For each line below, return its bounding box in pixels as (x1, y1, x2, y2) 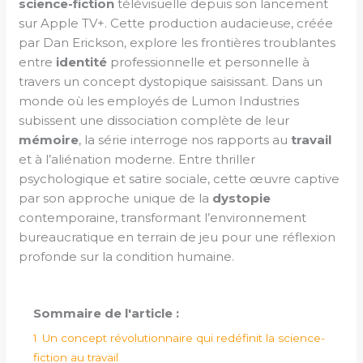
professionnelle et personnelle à (107, 53, 310, 70)
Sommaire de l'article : (33, 305, 180, 321)
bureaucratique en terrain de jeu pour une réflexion (19, 228, 336, 245)
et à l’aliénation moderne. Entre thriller (19, 151, 256, 167)
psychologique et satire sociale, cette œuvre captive (19, 170, 340, 186)
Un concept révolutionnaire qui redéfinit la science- (42, 331, 326, 344)
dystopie (212, 190, 271, 206)
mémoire (19, 131, 79, 147)
